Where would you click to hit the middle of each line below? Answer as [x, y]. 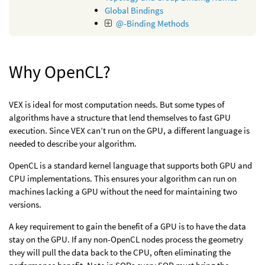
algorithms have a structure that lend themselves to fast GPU [120, 117]
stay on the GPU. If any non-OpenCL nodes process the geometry [126, 239]
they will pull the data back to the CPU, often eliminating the [120, 252]
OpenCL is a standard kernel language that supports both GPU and [130, 165]
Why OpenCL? [60, 72]
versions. [25, 204]
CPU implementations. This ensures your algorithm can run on [123, 178]
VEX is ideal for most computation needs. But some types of [117, 104]
